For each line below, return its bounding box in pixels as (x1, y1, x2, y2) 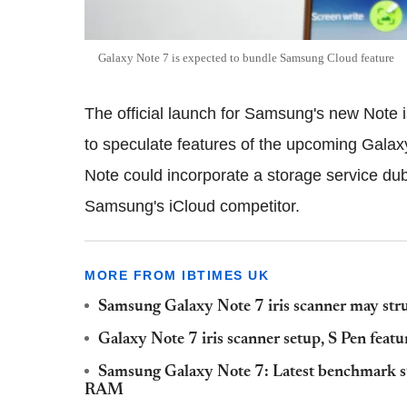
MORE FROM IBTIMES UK (84, 267, 269, 283)
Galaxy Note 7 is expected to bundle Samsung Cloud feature (98, 50, 397, 65)
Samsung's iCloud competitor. (84, 196, 300, 215)
